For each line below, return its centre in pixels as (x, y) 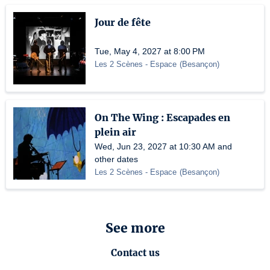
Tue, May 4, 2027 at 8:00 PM (150, 51)
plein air (115, 132)
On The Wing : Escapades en (162, 118)
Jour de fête (123, 22)
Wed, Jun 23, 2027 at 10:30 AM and (163, 146)
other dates (116, 159)
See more (135, 228)
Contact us (135, 253)
